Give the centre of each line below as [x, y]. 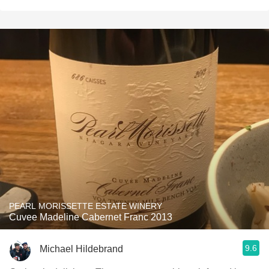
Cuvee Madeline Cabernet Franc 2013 [91, 217]
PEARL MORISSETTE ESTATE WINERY [86, 206]
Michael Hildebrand [81, 249]
